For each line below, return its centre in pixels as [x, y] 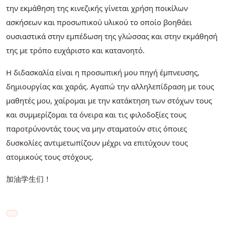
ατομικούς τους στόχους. [50, 157]
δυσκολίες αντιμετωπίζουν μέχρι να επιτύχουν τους [97, 143]
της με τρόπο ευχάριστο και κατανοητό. [75, 50]
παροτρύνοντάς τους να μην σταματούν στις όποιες [96, 129]
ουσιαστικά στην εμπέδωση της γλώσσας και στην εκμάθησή [112, 36]
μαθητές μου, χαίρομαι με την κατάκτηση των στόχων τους [109, 101]
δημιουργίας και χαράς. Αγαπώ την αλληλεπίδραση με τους [110, 87]
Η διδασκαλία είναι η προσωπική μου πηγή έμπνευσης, [103, 73]
